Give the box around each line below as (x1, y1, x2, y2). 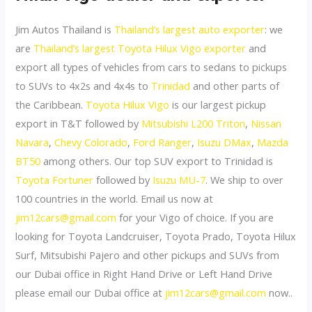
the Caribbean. (15, 97, 86, 111)
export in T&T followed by (15, 116, 142, 130)
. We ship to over (205, 172, 284, 187)
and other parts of (190, 78, 280, 93)
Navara (15, 134, 49, 149)
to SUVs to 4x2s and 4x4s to (15, 78, 152, 93)
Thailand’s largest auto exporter (114, 22, 265, 36)
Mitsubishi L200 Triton (141, 116, 246, 130)
